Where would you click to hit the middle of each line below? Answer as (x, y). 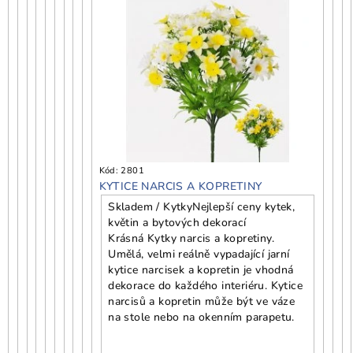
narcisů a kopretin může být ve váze (202, 302)
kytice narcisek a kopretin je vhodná (201, 270)
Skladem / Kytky (150, 207)
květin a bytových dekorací (177, 223)
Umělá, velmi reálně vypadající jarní (199, 255)
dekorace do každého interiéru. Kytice (206, 286)
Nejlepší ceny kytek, (244, 207)
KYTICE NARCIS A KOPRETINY (180, 187)
